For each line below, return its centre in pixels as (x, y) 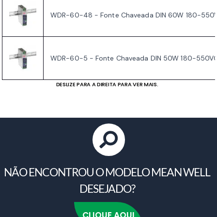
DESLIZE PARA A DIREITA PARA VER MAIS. (107, 85)
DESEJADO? (107, 189)
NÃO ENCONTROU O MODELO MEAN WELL (107, 172)
